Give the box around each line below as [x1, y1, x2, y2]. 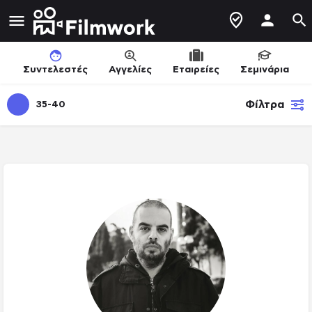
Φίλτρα [245, 99, 285, 110]
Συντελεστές [23, 65, 88, 75]
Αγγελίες [109, 65, 152, 75]
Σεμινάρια [240, 65, 289, 75]
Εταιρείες [173, 65, 219, 75]
